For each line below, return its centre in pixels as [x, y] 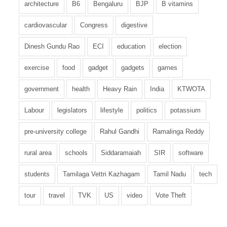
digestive [134, 25]
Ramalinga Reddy [178, 132]
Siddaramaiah [121, 153]
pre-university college [55, 132]
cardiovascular [46, 25]
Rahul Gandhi [120, 132]
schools [76, 153]
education [131, 47]
